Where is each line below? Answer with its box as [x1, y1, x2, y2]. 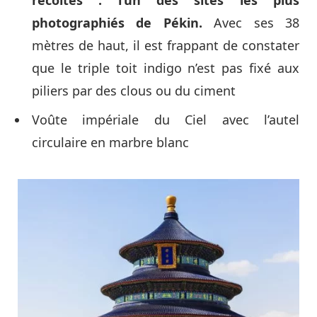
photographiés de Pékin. [32, 13, 202, 31]
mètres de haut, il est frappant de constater [32, 36, 299, 54]
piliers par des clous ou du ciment [32, 81, 236, 99]
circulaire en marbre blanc [32, 133, 189, 151]
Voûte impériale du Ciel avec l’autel [32, 110, 299, 128]
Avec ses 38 [202, 13, 300, 31]
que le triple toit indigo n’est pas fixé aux [32, 59, 299, 76]
